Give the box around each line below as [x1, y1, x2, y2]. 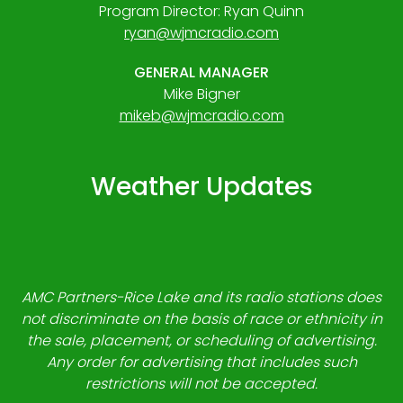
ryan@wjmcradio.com [124, 22, 279, 43]
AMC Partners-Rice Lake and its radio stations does [22, 286, 381, 308]
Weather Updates [90, 168, 313, 204]
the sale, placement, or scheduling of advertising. [26, 329, 377, 351]
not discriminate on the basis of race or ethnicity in [21, 308, 382, 329]
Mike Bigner [163, 83, 240, 104]
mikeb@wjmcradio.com [119, 104, 284, 126]
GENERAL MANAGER [134, 61, 269, 83]
